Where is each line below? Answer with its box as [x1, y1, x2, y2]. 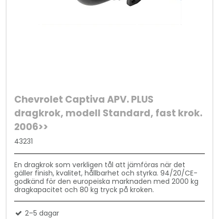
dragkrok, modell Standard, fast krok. [14, 107, 203, 120]
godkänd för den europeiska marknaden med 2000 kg [14, 176, 199, 186]
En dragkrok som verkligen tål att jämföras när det [14, 160, 186, 170]
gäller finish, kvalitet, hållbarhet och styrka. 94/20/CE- [14, 168, 198, 178]
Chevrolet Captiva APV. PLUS [14, 93, 154, 107]
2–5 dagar [23, 208, 60, 218]
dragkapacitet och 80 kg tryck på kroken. [14, 185, 154, 195]
